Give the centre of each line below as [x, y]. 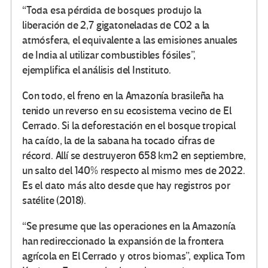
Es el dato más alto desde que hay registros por [126, 186]
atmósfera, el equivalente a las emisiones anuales [130, 41]
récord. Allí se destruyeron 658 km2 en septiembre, [134, 156]
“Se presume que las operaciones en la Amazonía [129, 227]
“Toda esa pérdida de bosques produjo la [112, 11]
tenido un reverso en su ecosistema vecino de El [127, 111]
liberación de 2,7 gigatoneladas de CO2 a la [116, 26]
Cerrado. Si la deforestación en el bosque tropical [129, 126]
